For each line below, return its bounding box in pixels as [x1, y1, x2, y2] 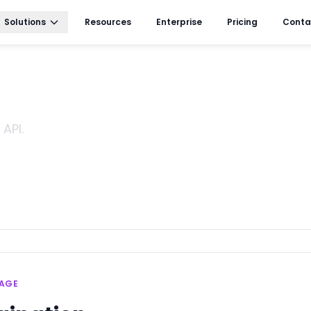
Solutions [4, 16, 47, 28]
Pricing [227, 16, 258, 28]
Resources [85, 16, 132, 28]
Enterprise [156, 16, 203, 28]
